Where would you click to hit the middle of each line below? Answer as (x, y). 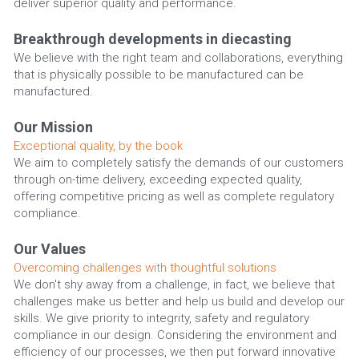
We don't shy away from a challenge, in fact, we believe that (174, 284)
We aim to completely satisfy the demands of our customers (178, 162)
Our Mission (53, 127)
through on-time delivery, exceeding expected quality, (157, 179)
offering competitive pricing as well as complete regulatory (173, 196)
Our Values (49, 248)
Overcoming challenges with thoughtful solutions (145, 267)
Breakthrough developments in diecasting (152, 38)
